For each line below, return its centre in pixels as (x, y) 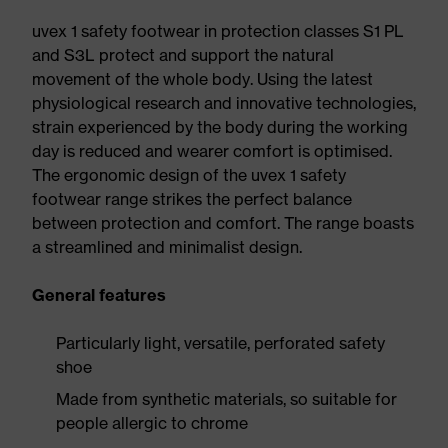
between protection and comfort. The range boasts (223, 223)
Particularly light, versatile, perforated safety (220, 343)
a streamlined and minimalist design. (167, 247)
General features (99, 295)
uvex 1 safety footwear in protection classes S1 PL (218, 31)
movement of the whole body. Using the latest (202, 79)
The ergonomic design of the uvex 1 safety (189, 175)
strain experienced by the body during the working (220, 127)
